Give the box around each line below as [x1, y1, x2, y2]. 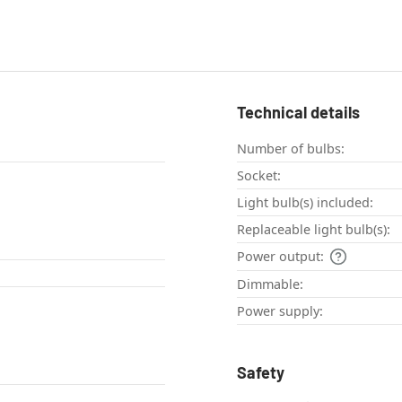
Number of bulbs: [237, 140, 345, 158]
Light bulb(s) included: [237, 194, 373, 212]
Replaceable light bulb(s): [237, 221, 390, 239]
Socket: [237, 167, 281, 185]
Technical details [237, 102, 360, 123]
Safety [237, 363, 284, 383]
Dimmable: [237, 275, 303, 293]
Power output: [237, 248, 324, 266]
